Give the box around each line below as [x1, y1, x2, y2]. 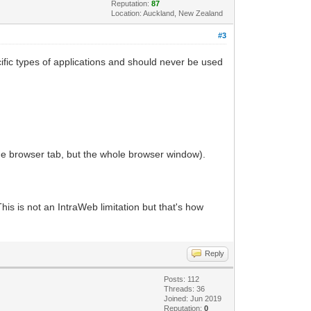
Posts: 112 [164, 274, 200, 283]
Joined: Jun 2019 [164, 294, 222, 303]
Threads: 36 [164, 284, 205, 293]
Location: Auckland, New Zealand [111, 8, 224, 17]
